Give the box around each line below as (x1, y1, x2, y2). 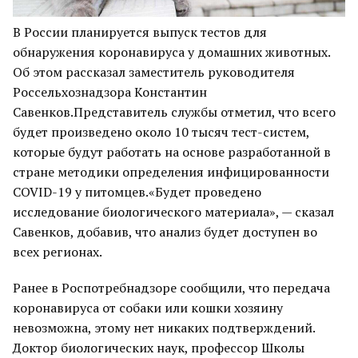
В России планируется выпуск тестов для (13, 23, 267, 42)
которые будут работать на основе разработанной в (13, 143, 331, 161)
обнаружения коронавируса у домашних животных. (13, 43, 330, 62)
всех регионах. (13, 243, 102, 261)
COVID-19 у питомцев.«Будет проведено (13, 183, 261, 201)
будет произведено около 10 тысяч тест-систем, (13, 123, 309, 141)
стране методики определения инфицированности (13, 163, 329, 181)
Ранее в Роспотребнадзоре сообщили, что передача (13, 279, 330, 297)
